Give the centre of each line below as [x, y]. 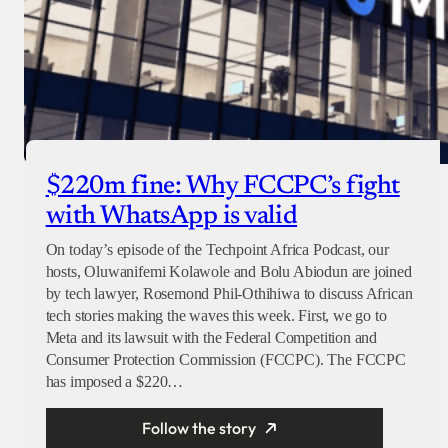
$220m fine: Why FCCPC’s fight [222, 187]
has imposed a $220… [114, 382]
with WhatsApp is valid [171, 217]
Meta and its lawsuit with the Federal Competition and [211, 338]
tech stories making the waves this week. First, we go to [216, 316]
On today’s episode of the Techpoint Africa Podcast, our [217, 250]
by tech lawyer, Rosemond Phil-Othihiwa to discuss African [229, 294]
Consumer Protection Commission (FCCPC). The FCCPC [225, 360]
